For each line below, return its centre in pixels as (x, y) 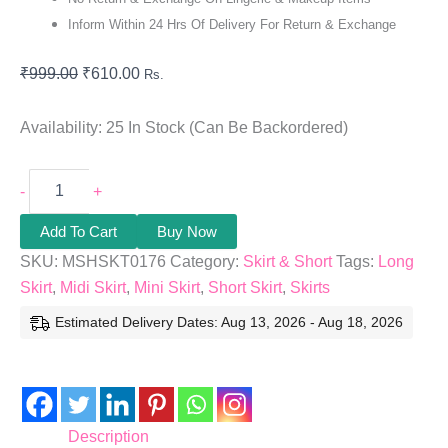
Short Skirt (245, 287)
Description (108, 436)
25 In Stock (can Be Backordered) (227, 127)
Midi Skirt (93, 287)
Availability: (61, 127)
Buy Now (187, 231)
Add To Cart (78, 231)
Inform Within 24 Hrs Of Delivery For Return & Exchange (232, 24)
